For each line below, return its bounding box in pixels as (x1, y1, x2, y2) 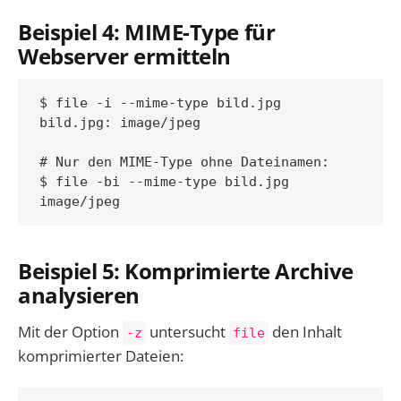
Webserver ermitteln (18, 41, 231, 71)
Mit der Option (18, 321, 123, 343)
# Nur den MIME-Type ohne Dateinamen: (39, 153, 329, 170)
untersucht (146, 321, 229, 343)
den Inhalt (269, 321, 342, 343)
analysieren (18, 280, 140, 310)
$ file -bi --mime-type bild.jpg (39, 173, 289, 190)
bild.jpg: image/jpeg (39, 114, 200, 131)
